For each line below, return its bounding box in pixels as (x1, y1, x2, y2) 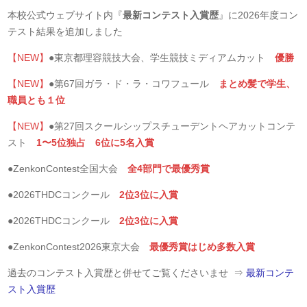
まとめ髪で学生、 (219, 78, 296, 89)
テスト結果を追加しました (8, 26, 123, 37)
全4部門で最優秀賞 (127, 163, 220, 174)
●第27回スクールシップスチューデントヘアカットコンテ (49, 121, 296, 132)
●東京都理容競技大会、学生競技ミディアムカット (49, 52, 275, 63)
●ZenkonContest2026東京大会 (8, 241, 140, 252)
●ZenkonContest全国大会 (8, 163, 119, 174)
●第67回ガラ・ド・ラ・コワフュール (49, 78, 219, 89)
